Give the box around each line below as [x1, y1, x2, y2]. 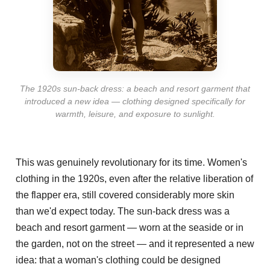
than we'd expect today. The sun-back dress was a [16, 206, 230, 216]
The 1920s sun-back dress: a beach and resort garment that [20, 84, 250, 93]
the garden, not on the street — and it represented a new [16, 238, 254, 249]
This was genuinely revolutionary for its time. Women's [16, 157, 247, 168]
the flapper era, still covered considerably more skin [16, 189, 234, 200]
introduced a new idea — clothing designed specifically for [25, 96, 245, 106]
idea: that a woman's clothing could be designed [16, 254, 221, 265]
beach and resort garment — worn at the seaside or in [16, 222, 243, 233]
